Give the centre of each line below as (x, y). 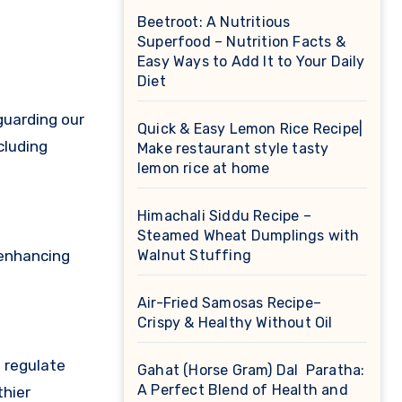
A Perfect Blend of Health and (243, 390)
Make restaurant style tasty (233, 149)
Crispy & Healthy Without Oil (235, 323)
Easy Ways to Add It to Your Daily (251, 61)
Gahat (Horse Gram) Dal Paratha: (251, 370)
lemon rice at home (205, 168)
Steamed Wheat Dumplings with (249, 236)
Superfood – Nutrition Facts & (241, 42)
